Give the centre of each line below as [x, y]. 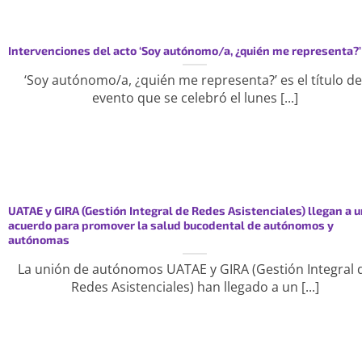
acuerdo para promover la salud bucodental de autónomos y [170, 225]
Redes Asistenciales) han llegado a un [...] [195, 286]
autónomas [38, 239]
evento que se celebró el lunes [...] [195, 97]
